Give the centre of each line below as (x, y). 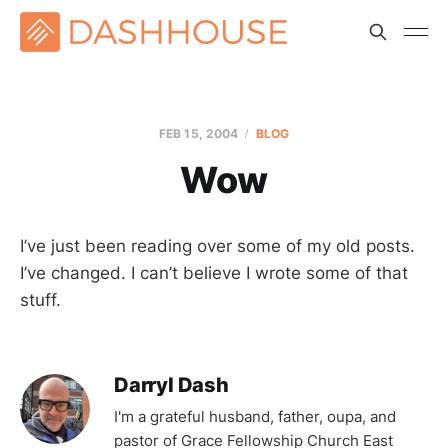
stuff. (40, 300)
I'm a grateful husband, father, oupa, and (255, 416)
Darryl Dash (171, 385)
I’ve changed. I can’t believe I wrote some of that (214, 273)
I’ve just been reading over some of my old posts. (217, 246)
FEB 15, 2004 (198, 133)
